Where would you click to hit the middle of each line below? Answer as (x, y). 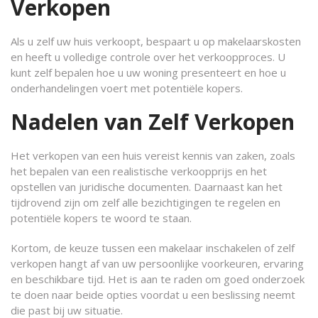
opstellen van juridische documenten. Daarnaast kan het (147, 187)
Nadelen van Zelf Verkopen (153, 122)
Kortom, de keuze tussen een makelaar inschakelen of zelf (153, 248)
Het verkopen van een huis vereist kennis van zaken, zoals (153, 155)
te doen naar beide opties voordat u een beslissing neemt (153, 295)
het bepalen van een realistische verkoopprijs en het (139, 171)
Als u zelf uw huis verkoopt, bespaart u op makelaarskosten (156, 41)
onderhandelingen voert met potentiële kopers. (127, 88)
